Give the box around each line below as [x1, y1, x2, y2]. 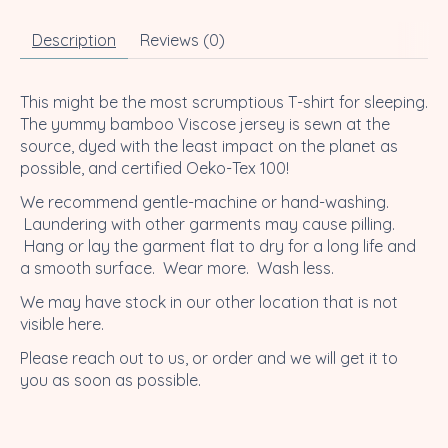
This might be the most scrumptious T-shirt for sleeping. [20, 91, 428, 112]
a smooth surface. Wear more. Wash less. [20, 257, 350, 278]
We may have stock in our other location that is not [20, 291, 398, 312]
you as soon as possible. [20, 369, 201, 390]
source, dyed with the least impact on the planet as [20, 135, 398, 156]
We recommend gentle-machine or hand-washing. [20, 191, 389, 212]
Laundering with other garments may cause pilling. [20, 213, 395, 234]
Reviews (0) [140, 29, 225, 50]
